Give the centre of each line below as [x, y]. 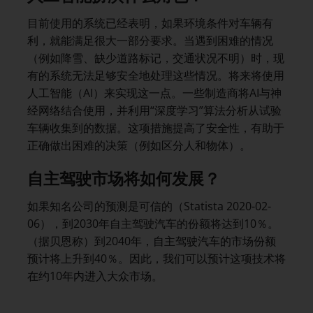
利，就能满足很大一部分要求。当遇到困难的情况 [150, 40]
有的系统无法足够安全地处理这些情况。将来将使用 [156, 75]
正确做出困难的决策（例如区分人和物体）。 [139, 145]
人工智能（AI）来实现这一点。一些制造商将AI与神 [154, 93]
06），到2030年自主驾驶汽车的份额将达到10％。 [153, 224]
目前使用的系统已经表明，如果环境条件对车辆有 [150, 23]
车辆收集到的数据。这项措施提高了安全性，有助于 [156, 128]
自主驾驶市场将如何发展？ [124, 179]
